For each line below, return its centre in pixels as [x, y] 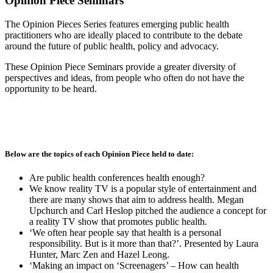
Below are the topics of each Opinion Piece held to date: [99, 154]
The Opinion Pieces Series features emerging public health [117, 24]
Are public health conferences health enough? [117, 178]
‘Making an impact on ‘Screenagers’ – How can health [134, 266]
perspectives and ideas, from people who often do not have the [125, 77]
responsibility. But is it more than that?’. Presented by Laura [144, 244]
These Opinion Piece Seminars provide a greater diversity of [120, 66]
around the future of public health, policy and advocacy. [112, 46]
